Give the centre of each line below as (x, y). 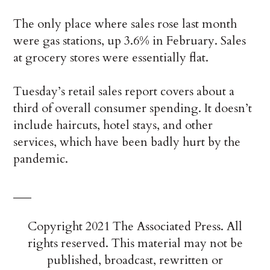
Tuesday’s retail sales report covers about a (124, 92)
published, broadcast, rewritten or (135, 260)
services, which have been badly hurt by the (127, 142)
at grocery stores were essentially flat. (111, 58)
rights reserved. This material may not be (135, 243)
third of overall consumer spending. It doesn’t (133, 108)
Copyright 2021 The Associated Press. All (135, 227)
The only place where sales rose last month (125, 24)
